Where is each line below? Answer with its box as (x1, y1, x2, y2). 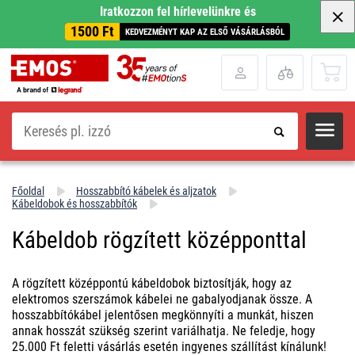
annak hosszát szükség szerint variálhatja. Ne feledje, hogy (12, 323, 315, 338)
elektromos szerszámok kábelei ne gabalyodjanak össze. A (12, 291, 312, 307)
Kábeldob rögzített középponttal (12, 226, 307, 254)
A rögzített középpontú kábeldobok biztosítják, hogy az (12, 275, 292, 291)
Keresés (11, 111, 44, 124)
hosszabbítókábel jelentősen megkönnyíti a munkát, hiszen (12, 307, 314, 323)
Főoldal (12, 184, 44, 197)
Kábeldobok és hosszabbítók (12, 197, 137, 210)
